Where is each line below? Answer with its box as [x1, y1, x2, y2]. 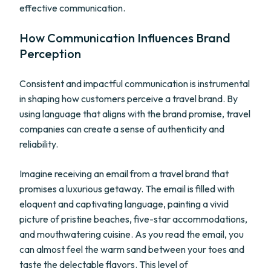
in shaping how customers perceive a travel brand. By [19, 93, 238, 105]
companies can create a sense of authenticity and [19, 123, 224, 135]
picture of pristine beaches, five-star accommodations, [19, 213, 247, 225]
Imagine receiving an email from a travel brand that [19, 168, 229, 180]
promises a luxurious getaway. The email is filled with [19, 183, 235, 195]
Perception [19, 46, 81, 61]
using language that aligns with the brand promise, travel [19, 108, 250, 120]
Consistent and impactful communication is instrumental [19, 77, 250, 90]
